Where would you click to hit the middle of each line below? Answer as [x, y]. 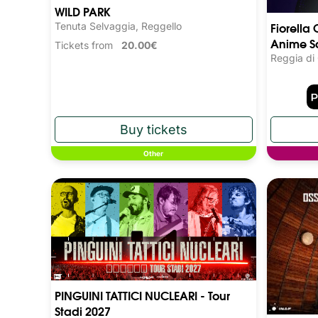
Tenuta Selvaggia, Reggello [118, 26]
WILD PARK [83, 11]
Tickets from [88, 45]
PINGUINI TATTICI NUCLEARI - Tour [142, 295]
